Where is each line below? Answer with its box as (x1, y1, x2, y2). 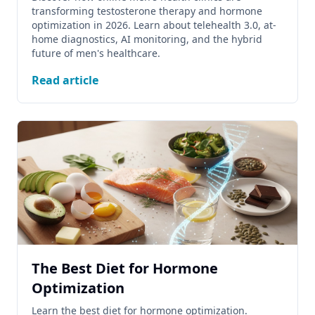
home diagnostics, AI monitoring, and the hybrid (32, 32, 262, 46)
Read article (32, 72, 98, 88)
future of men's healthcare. (32, 46, 160, 60)
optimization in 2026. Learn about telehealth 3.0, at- (32, 18, 276, 32)
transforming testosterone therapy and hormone (32, 4, 262, 18)
